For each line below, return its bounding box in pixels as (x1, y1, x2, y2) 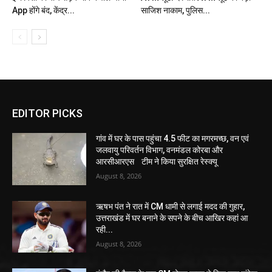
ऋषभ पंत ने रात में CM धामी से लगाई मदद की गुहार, (96, 201, 245, 211)
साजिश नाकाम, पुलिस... (140, 5, 210, 16)
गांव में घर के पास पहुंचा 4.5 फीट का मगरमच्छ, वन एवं (96, 134, 250, 144)
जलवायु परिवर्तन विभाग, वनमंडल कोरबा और (96, 145, 223, 155)
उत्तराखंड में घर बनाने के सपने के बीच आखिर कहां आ (96, 212, 248, 223)
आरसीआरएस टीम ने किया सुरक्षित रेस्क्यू (96, 157, 218, 167)
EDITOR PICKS (12, 107, 83, 120)
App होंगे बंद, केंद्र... (12, 5, 75, 16)
